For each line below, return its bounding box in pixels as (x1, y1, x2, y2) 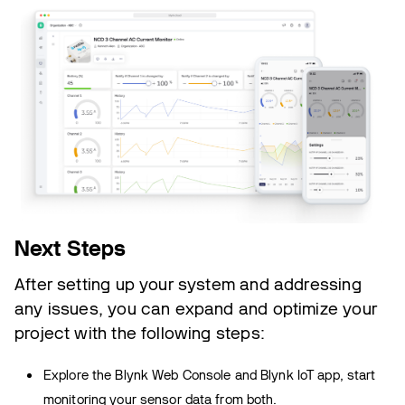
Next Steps (14, 234, 127, 261)
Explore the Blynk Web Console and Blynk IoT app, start (43, 366, 376, 383)
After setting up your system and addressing (14, 273, 362, 295)
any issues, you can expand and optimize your (14, 297, 377, 319)
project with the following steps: (14, 322, 265, 344)
